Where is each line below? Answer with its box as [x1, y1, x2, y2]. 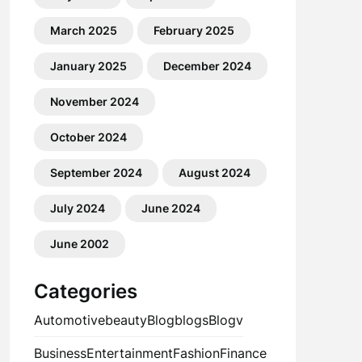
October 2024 [49, 130, 127, 144]
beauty [104, 312, 147, 328]
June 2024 [141, 201, 200, 215]
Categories [33, 280, 137, 303]
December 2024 [162, 59, 251, 73]
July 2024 [49, 201, 105, 215]
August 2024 [178, 166, 250, 179]
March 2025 [49, 23, 117, 37]
